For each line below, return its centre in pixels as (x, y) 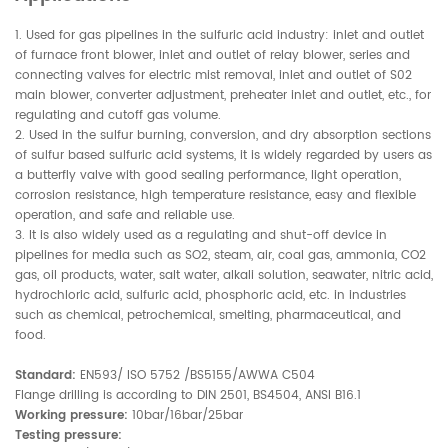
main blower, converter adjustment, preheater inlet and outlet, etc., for (223, 96)
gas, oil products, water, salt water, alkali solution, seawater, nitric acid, (224, 276)
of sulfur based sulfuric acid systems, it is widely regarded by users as (223, 156)
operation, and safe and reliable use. (125, 216)
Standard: (45, 376)
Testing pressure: (68, 436)
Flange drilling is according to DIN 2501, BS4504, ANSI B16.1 (188, 396)
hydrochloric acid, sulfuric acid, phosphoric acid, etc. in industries (210, 296)
